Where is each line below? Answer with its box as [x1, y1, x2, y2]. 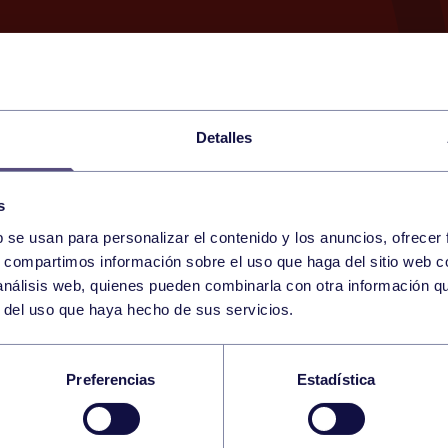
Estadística [296, 370, 376, 388]
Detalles [195, 128, 253, 146]
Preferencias [66, 370, 156, 388]
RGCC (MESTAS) [309, 271, 416, 293]
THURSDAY [80, 258, 168, 282]
